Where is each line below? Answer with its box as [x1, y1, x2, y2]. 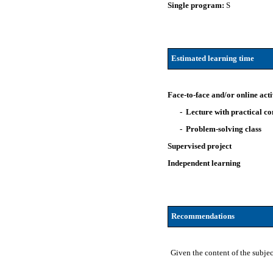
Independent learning [168, 158, 241, 168]
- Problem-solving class [180, 124, 262, 133]
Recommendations [171, 211, 235, 221]
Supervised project [168, 141, 232, 151]
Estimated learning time [171, 54, 254, 63]
